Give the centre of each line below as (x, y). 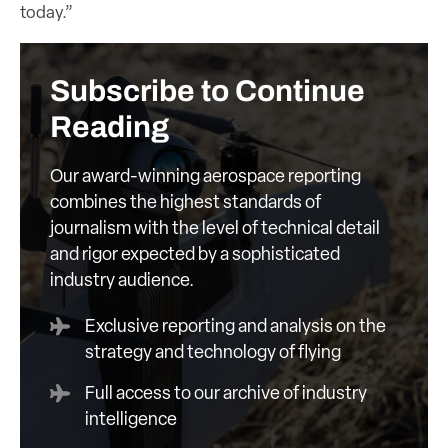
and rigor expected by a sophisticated (195, 255)
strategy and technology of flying (213, 353)
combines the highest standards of (185, 203)
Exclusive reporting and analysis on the (235, 327)
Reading (109, 126)
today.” (46, 13)
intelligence (131, 420)
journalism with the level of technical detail (215, 229)
